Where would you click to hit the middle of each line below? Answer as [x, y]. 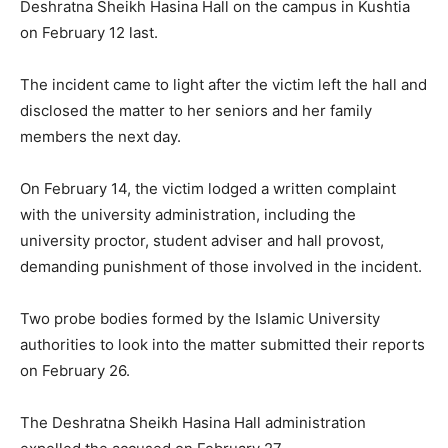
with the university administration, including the [188, 215]
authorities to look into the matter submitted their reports [222, 345]
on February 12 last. [89, 33]
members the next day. [100, 137]
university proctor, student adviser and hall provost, [202, 241]
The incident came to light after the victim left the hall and [223, 85]
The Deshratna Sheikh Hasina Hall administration [193, 423]
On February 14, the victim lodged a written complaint [208, 189]
